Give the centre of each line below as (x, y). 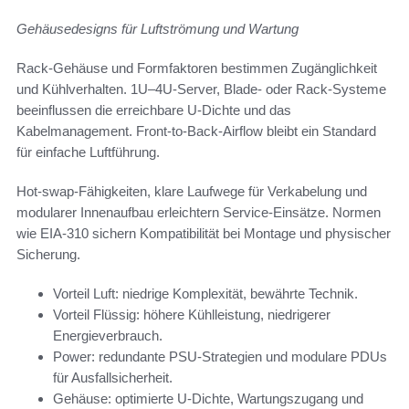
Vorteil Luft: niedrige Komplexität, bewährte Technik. (205, 294)
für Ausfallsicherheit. (113, 378)
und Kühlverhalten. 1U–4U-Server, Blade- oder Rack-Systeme (201, 89)
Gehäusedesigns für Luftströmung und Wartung (157, 29)
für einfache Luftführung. (88, 152)
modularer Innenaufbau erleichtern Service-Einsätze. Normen (199, 213)
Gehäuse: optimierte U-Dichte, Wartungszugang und (208, 399)
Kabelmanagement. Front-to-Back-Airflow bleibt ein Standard (196, 131)
